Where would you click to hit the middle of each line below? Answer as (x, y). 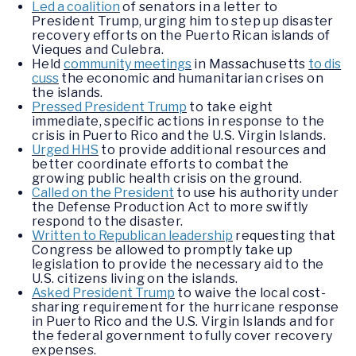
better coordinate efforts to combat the (161, 164)
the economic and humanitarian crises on (191, 78)
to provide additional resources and (213, 149)
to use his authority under (257, 192)
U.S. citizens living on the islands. (138, 278)
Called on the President (103, 192)
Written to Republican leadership (132, 235)
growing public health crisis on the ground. (167, 178)
